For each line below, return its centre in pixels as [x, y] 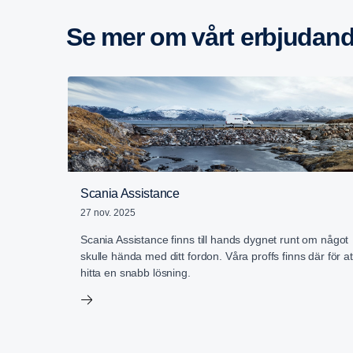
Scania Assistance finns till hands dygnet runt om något [215, 239]
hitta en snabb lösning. [136, 272]
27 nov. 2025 [108, 212]
